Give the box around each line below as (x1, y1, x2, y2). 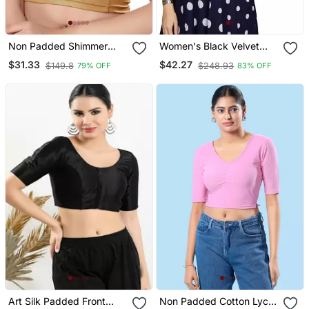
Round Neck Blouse (8, 51, 97, 63)
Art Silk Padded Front (8, 295, 106, 308)
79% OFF (77, 61, 111, 71)
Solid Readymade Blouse (159, 51, 272, 63)
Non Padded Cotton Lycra (159, 295, 278, 308)
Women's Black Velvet (159, 39, 260, 52)
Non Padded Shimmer (8, 39, 30, 52)
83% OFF (237, 61, 272, 71)
